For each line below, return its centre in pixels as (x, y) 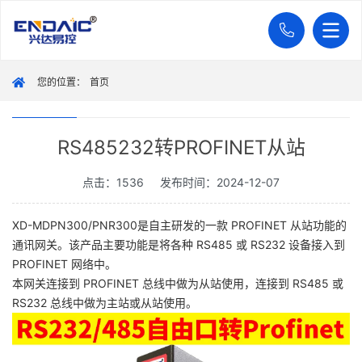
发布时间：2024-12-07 (220, 182)
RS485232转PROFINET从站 (181, 147)
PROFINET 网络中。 (66, 264)
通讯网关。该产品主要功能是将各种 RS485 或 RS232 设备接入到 (179, 244)
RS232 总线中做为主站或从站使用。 (105, 303)
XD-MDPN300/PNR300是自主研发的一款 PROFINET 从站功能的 (179, 225)
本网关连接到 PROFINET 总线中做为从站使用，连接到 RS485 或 (178, 283)
